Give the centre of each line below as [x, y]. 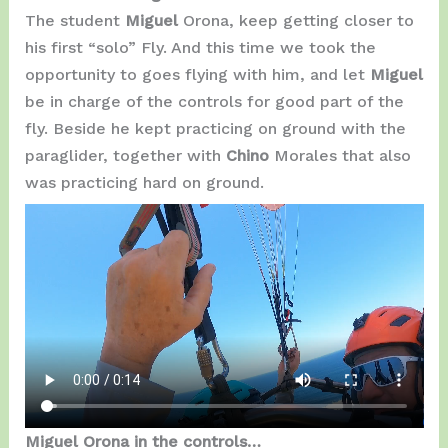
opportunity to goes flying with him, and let [197, 74]
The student [74, 20]
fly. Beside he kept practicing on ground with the [215, 128]
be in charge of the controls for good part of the [214, 101]
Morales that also [342, 155]
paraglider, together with [125, 155]
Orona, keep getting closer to [298, 20]
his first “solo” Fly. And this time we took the [200, 47]
